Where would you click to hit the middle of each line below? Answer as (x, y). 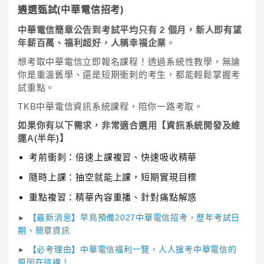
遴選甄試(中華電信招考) (71, 10)
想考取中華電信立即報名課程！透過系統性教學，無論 (129, 62)
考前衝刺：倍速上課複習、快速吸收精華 (113, 157)
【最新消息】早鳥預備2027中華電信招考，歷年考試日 (134, 217)
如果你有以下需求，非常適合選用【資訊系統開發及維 (129, 125)
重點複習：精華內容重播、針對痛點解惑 (113, 197)
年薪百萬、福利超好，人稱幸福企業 (92, 43)
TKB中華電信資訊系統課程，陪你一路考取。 (110, 106)
